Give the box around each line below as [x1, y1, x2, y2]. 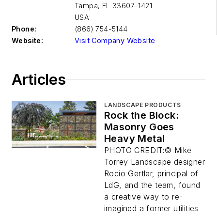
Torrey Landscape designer [104, 156, 205, 167]
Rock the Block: [104, 109, 179, 121]
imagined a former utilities [104, 203, 199, 213]
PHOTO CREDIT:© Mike [104, 145, 192, 155]
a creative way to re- [104, 191, 183, 201]
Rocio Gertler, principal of [104, 168, 199, 178]
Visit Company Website [75, 36, 155, 45]
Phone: [12, 24, 37, 33]
